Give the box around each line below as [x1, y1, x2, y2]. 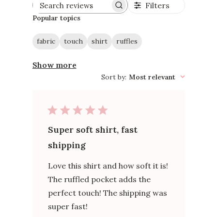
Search [79, 4, 103, 14]
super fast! [47, 201, 88, 211]
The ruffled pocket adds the [47, 174, 151, 184]
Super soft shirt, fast [47, 124, 138, 135]
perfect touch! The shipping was [47, 187, 167, 198]
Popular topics [32, 14, 80, 23]
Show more [32, 60, 77, 70]
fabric [36, 37, 55, 46]
